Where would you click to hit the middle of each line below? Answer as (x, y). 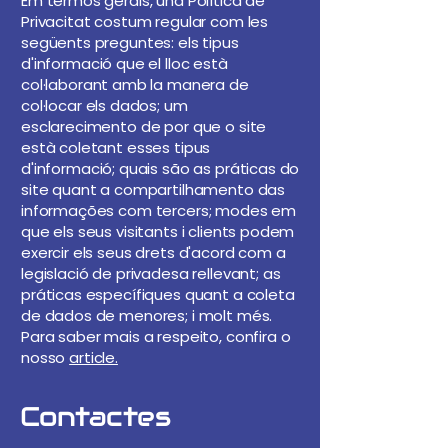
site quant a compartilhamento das (153, 189)
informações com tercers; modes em (159, 210)
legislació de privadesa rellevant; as (151, 273)
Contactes (95, 416)
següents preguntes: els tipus (130, 42)
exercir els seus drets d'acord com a (153, 252)
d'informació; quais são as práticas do (160, 168)
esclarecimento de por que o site (144, 126)
